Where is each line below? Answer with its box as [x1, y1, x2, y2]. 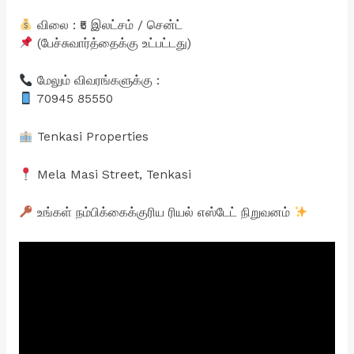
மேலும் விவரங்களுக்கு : [32, 73, 160, 88]
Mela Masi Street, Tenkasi [32, 167, 191, 182]
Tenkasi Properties [32, 130, 149, 145]
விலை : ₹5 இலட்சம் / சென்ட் [32, 17, 183, 32]
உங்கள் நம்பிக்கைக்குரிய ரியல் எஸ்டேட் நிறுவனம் [32, 205, 294, 220]
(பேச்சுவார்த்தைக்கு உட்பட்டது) [32, 36, 191, 51]
